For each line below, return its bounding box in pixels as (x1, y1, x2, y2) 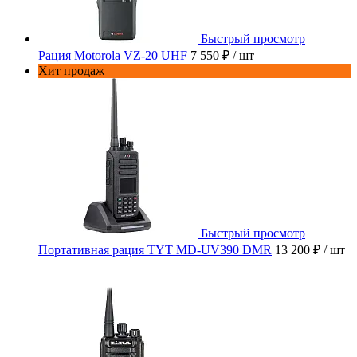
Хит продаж (38, 64, 104, 78)
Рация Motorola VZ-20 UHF (38, 49, 187, 63)
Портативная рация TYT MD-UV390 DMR (38, 243, 272, 257)
